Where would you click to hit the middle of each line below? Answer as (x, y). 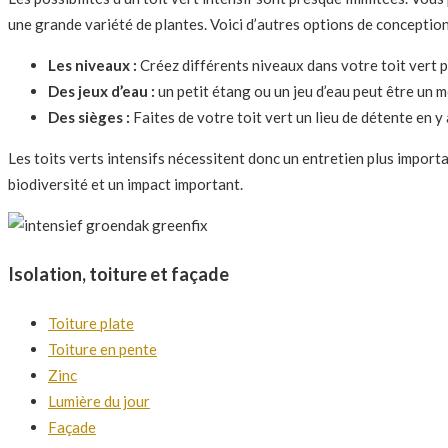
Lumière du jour (99, 400)
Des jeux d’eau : (101, 90)
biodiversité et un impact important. (125, 183)
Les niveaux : (92, 64)
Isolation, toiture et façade (118, 273)
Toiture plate (91, 322)
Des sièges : (89, 116)
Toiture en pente (102, 348)
